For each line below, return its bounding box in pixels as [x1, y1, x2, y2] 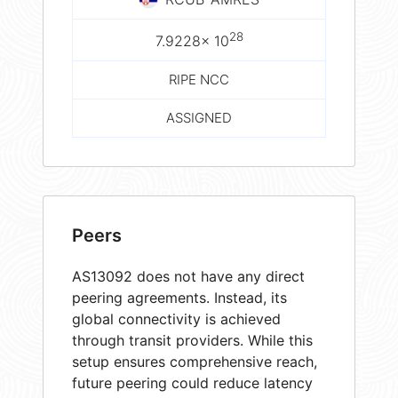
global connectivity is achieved [72, 309, 281, 328]
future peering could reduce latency [72, 373, 313, 392]
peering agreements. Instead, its [72, 288, 287, 306]
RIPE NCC [169, 71, 229, 89]
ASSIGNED [166, 109, 232, 127]
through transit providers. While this [72, 330, 313, 349]
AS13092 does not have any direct [72, 267, 305, 285]
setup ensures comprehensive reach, [72, 352, 317, 370]
